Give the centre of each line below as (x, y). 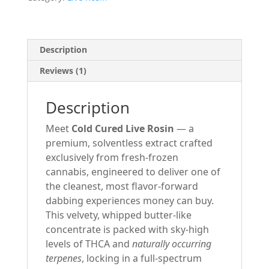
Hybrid (40, 73)
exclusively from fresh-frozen (112, 158)
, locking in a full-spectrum (141, 258)
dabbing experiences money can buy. (129, 201)
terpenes (63, 258)
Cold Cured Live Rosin (122, 129)
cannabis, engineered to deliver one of (133, 172)
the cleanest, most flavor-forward (122, 186)
